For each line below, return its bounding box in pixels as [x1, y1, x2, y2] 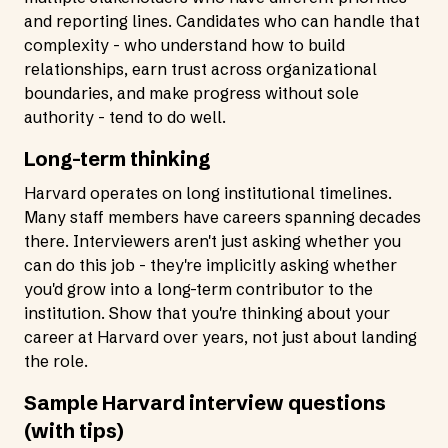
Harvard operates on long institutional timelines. [24, 183, 392, 203]
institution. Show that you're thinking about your [24, 303, 390, 323]
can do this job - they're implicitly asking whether [24, 255, 397, 275]
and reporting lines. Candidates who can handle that [24, 11, 420, 31]
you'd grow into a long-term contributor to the [24, 279, 373, 299]
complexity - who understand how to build [24, 35, 345, 55]
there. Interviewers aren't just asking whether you [24, 231, 401, 251]
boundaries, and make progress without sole [24, 83, 359, 103]
